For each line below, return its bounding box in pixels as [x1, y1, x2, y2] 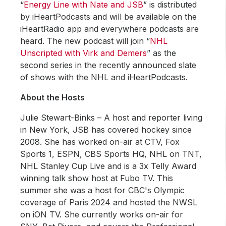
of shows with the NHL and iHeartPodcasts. [20, 72, 188, 83]
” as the [147, 48, 177, 59]
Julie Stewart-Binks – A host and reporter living [20, 112, 203, 123]
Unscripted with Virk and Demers [20, 48, 147, 59]
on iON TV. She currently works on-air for [20, 209, 184, 220]
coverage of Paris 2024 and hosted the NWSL [20, 197, 198, 208]
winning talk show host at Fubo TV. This [20, 173, 174, 184]
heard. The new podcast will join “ [20, 36, 150, 46]
